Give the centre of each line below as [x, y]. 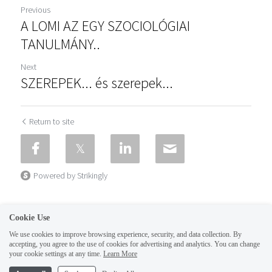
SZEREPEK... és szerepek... [97, 83]
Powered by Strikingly [70, 175]
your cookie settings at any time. [55, 254]
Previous [36, 10]
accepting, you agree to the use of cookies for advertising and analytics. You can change [134, 244]
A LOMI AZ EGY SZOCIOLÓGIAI [105, 26]
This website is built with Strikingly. [136, 265]
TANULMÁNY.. [60, 44]
